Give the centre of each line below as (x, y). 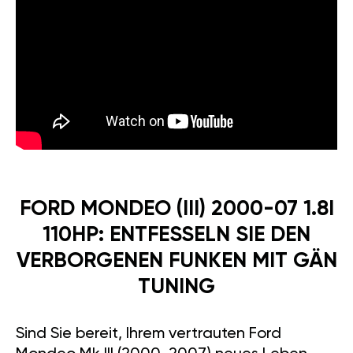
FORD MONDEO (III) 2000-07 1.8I (176, 210)
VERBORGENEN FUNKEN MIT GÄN (176, 262)
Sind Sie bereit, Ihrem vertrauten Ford (149, 334)
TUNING (176, 288)
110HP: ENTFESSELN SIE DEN (176, 236)
